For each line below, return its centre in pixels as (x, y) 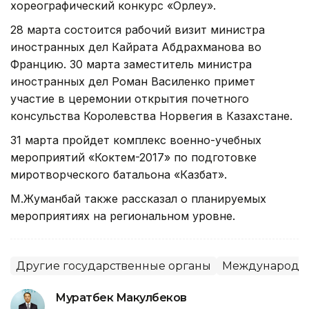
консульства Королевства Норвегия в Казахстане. (151, 116)
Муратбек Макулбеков (121, 297)
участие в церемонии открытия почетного (130, 98)
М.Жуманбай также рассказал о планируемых (138, 198)
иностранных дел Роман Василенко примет (133, 81)
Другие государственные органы (113, 266)
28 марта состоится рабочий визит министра (138, 29)
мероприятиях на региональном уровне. (123, 216)
